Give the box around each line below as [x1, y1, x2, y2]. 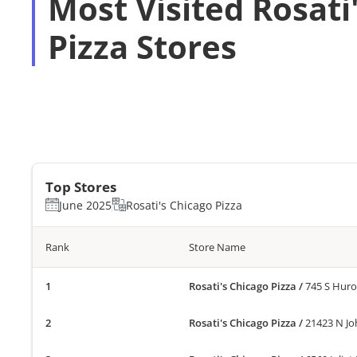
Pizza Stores [48, 25, 237, 69]
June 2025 [59, 197, 112, 213]
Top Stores [45, 177, 116, 196]
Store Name [189, 239, 246, 254]
